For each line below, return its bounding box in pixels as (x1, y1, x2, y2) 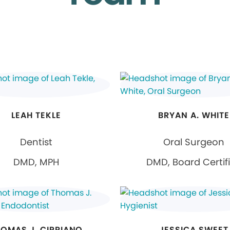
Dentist (20, 136, 52, 148)
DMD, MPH (13, 156, 59, 168)
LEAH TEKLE (11, 109, 61, 121)
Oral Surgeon (163, 136, 225, 148)
